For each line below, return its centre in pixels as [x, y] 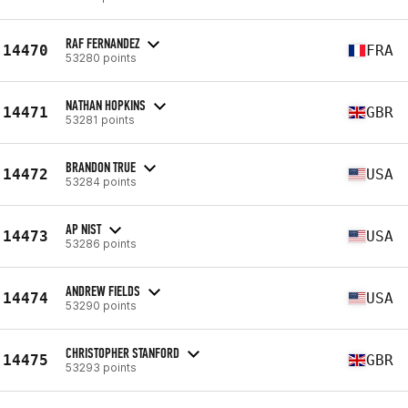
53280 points [101, 57]
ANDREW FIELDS [103, 291]
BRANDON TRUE [101, 167]
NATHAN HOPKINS [106, 105]
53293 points [101, 367]
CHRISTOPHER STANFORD [122, 352]
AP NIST [83, 229]
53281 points [100, 119]
